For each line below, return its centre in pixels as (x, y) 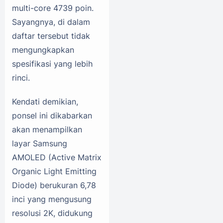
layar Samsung (40, 143)
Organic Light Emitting (54, 171)
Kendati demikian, (45, 101)
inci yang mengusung (52, 199)
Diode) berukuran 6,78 (54, 185)
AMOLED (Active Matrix (57, 157)
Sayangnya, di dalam (51, 22)
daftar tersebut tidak (51, 36)
